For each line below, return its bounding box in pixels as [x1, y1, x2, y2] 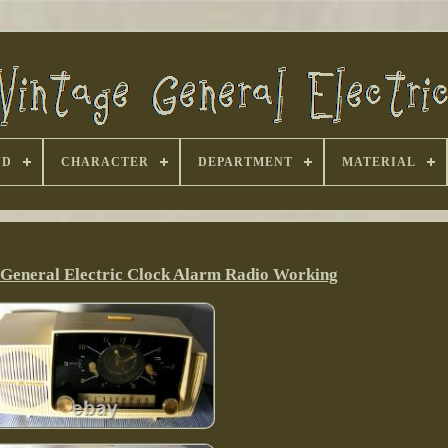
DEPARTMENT [197, 155, 293, 169]
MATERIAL [341, 155, 416, 169]
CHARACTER [60, 155, 149, 169]
